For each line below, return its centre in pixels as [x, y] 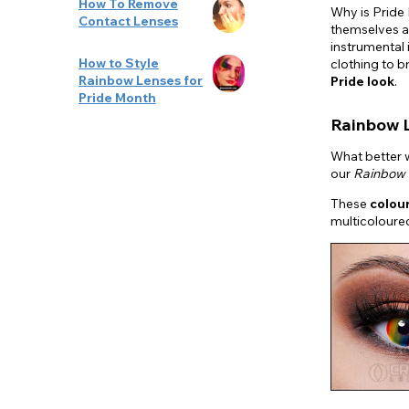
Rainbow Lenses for [141, 80]
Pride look [362, 82]
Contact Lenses [128, 21]
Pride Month [117, 97]
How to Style [119, 63]
